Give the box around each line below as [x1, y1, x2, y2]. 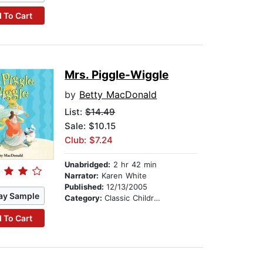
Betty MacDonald [79, 89, 157, 101]
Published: [65, 182, 107, 192]
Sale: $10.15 [65, 120, 116, 132]
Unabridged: [65, 160, 111, 170]
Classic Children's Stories [104, 193, 154, 203]
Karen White [99, 171, 147, 181]
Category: [65, 193, 105, 203]
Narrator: [65, 171, 99, 181]
